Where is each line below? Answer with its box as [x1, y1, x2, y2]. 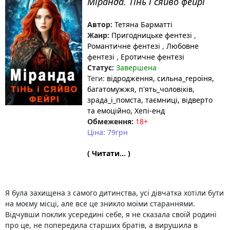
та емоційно [87, 106, 130, 116]
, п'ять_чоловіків [135, 84, 193, 94]
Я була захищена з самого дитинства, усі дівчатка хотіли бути [5, 188, 224, 198]
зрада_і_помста [87, 95, 141, 105]
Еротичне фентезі [119, 52, 184, 62]
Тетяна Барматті [112, 20, 172, 29]
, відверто [178, 95, 213, 105]
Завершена [116, 63, 157, 72]
